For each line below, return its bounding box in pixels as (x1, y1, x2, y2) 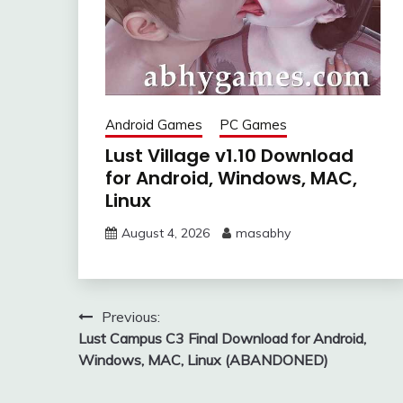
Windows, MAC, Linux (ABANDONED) (78, 351, 328, 370)
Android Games (105, 116, 202, 134)
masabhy (236, 225, 291, 242)
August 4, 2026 (121, 225, 210, 242)
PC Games (219, 116, 287, 134)
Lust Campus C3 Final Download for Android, (78, 329, 366, 348)
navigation (77, 338, 201, 369)
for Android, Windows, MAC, (105, 166, 357, 192)
